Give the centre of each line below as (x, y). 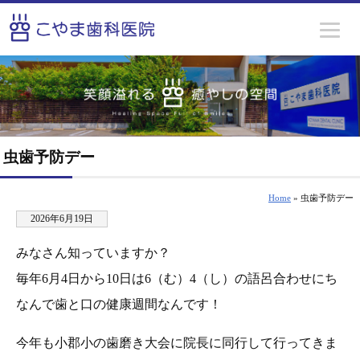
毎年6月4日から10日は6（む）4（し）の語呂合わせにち (177, 278)
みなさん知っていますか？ (93, 252)
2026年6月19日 (62, 218)
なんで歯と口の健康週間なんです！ (119, 304)
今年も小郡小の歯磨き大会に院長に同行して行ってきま (177, 342)
